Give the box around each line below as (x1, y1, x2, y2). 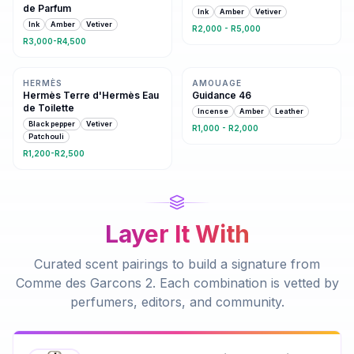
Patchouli (28, 132, 64, 141)
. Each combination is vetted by (152, 275, 339, 292)
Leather (275, 107, 303, 116)
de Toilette (23, 101, 74, 114)
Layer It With (104, 220, 250, 249)
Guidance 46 (192, 88, 251, 101)
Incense (198, 107, 228, 116)
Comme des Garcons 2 (15, 275, 153, 292)
